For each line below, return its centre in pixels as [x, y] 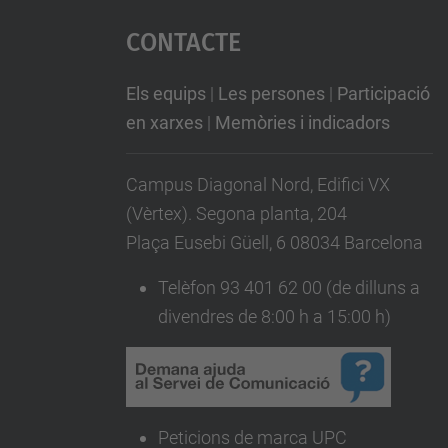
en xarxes [164, 122]
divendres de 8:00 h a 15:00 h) [274, 316]
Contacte [183, 39]
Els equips [165, 93]
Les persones [271, 93]
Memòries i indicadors [302, 122]
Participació [383, 93]
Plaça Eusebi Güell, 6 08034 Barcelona [274, 242]
